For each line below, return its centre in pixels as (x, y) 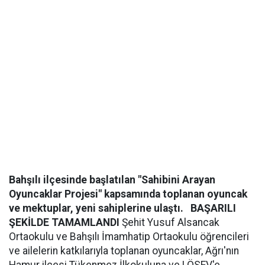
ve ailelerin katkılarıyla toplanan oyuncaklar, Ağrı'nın (124, 251)
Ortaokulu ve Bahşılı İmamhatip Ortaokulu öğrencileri (129, 237)
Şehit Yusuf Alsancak (169, 222)
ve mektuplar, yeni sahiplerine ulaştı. (96, 208)
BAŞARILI (213, 208)
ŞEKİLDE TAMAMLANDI (64, 222)
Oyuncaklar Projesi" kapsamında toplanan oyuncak (128, 194)
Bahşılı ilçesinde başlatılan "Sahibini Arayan (112, 180)
